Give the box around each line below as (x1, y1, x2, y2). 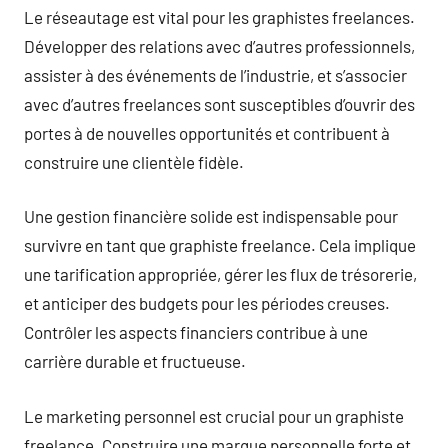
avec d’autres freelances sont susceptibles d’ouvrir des (24, 93, 415, 114)
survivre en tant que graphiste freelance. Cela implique (24, 235, 416, 255)
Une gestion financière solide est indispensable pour (24, 206, 398, 226)
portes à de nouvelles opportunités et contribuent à (24, 122, 390, 143)
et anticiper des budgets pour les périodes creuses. (24, 293, 390, 313)
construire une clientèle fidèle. (24, 151, 244, 172)
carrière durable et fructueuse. (24, 351, 246, 371)
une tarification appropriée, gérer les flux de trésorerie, (24, 264, 417, 284)
